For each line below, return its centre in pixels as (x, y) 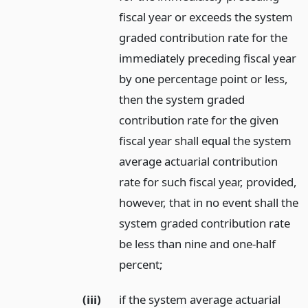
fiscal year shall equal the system (206, 141)
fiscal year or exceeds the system (206, 17)
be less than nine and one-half (198, 244)
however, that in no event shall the (209, 203)
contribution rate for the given (199, 120)
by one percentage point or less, (204, 79)
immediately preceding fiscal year (208, 58)
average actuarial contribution (199, 162)
